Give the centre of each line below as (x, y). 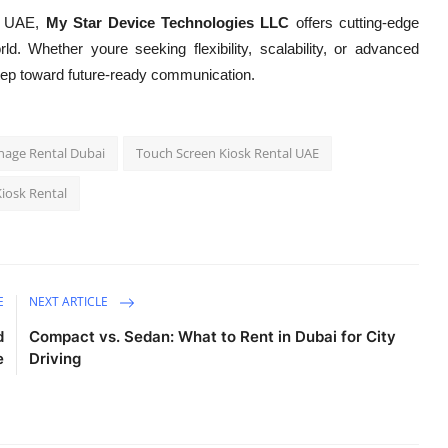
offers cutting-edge (354, 23)
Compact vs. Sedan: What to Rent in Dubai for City (213, 337)
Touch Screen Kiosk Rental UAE (227, 153)
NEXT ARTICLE (70, 302)
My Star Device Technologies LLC (167, 23)
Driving (55, 359)
